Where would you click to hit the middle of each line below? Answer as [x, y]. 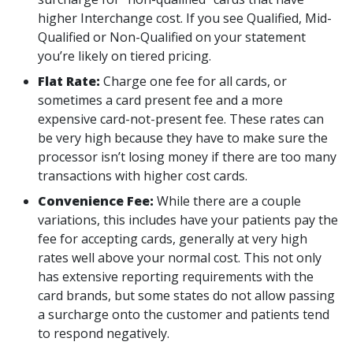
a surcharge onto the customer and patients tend [184, 314]
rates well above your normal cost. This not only [180, 258]
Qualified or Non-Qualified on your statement [172, 37]
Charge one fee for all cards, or [195, 81]
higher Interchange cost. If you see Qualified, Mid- [185, 18]
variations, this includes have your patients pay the [188, 220]
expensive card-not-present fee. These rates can [181, 119]
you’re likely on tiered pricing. [124, 56]
